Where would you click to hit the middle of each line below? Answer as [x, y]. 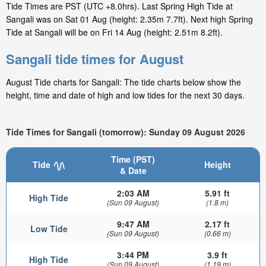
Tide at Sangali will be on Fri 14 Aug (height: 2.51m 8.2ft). [114, 32]
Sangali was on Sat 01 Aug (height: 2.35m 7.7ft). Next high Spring [129, 19]
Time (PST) [133, 159]
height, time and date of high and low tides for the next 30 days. [125, 95]
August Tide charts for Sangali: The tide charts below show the [123, 82]
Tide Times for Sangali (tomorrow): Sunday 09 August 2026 [126, 132]
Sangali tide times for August [95, 59]
